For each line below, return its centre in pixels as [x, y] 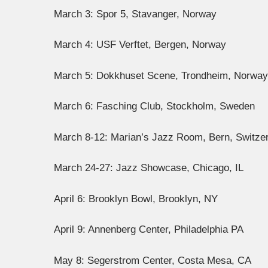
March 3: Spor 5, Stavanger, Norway [135, 14]
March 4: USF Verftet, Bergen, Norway [140, 45]
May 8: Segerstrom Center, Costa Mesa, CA [153, 260]
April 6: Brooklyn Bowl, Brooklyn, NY [136, 199]
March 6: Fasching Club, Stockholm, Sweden [154, 106]
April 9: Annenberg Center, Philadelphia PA [149, 230]
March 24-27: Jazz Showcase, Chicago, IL [149, 168]
